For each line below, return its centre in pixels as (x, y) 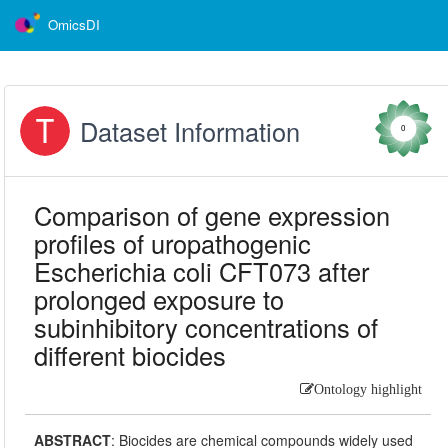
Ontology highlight (367, 389)
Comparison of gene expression (212, 215)
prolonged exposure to (159, 299)
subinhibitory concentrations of (206, 327)
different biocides (130, 355)
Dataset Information (190, 131)
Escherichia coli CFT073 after (202, 271)
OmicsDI (74, 24)
